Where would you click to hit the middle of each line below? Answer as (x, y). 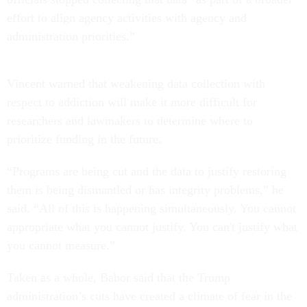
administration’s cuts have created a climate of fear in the (149, 296)
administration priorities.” (73, 37)
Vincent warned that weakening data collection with (136, 84)
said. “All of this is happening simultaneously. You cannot (151, 209)
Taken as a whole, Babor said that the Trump (119, 278)
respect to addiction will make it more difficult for (132, 102)
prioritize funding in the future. (86, 139)
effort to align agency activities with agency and (127, 18)
